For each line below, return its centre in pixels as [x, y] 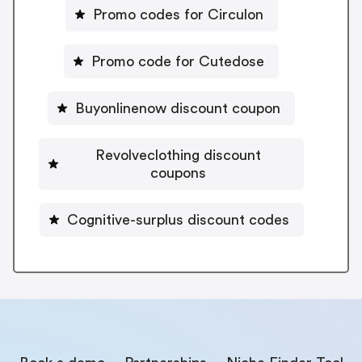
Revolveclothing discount [178, 155]
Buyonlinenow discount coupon [178, 108]
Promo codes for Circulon [178, 14]
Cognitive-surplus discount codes [178, 219]
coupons [178, 173]
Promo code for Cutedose [178, 61]
